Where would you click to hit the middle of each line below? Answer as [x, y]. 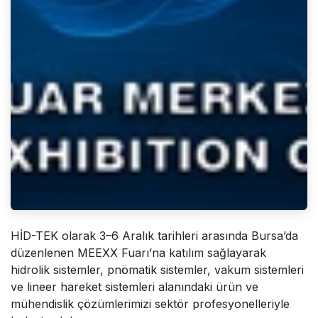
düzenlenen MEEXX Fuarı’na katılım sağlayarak [138, 252]
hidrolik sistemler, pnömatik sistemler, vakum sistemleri [157, 269]
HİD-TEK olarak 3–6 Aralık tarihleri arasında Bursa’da [154, 235]
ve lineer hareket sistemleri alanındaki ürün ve [135, 286]
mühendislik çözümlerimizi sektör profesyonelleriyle [150, 303]
